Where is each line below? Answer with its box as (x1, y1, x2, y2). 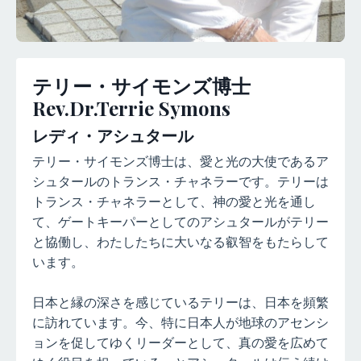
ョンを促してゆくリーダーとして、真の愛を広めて (32, 334, 329, 352)
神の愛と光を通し (213, 193, 316, 211)
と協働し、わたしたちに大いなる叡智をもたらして (32, 233, 329, 251)
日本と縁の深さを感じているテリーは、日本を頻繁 (32, 293, 329, 312)
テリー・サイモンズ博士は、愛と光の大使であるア (32, 152, 329, 171)
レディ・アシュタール (32, 124, 193, 147)
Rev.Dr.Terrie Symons (32, 95, 230, 122)
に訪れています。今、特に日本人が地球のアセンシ (32, 313, 329, 332)
